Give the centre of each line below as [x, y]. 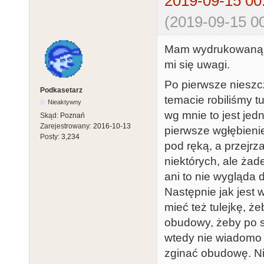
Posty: [51, 137]
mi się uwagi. [197, 64]
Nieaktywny [65, 102]
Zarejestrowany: [67, 126]
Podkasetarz [61, 90]
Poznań [72, 116]
